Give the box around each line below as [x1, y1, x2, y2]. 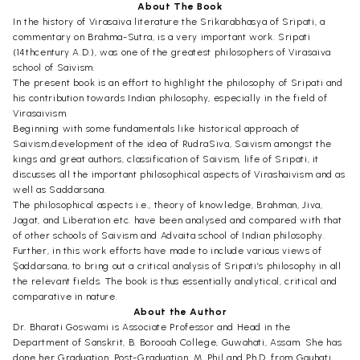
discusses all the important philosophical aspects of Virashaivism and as [13, 168, 346, 180]
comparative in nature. [13, 290, 118, 302]
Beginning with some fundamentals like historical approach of [13, 122, 300, 134]
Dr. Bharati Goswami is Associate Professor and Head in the [13, 321, 291, 333]
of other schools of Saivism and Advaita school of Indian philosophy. [13, 229, 325, 241]
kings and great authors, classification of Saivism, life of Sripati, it [13, 153, 320, 165]
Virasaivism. [13, 107, 68, 119]
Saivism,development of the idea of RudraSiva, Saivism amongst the [13, 137, 332, 149]
